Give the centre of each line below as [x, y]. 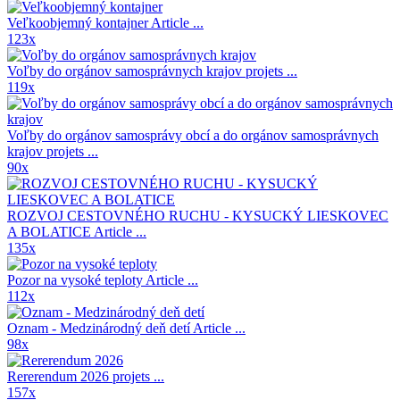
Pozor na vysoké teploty [76, 279]
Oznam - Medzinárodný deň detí [100, 328]
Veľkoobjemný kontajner [79, 22]
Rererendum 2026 [60, 376]
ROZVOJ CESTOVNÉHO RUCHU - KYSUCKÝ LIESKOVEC [198, 215]
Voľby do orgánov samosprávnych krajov [126, 71]
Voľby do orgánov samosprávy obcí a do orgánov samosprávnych [193, 135]
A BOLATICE [50, 231]
